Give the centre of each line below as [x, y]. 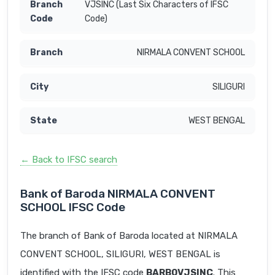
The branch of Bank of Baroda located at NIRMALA [129, 236]
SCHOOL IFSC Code [73, 207]
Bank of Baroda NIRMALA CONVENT [118, 194]
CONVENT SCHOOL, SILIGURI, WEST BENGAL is [120, 254]
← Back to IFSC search [69, 160]
